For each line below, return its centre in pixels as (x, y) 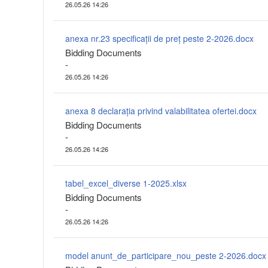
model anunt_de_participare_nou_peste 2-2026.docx (166, 256)
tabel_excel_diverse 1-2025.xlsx (126, 183)
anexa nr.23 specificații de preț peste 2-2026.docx (159, 39)
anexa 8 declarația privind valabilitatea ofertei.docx (161, 111)
